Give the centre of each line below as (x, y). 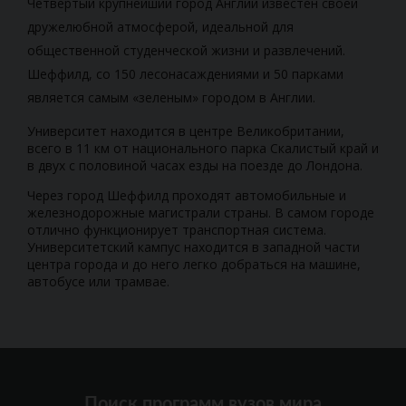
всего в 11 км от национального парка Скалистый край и (203, 149)
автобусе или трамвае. (98, 282)
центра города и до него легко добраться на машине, (194, 265)
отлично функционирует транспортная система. (177, 230)
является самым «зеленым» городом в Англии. (171, 98)
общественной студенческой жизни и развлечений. (186, 51)
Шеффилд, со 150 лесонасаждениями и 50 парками (185, 74)
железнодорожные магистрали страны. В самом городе (201, 213)
